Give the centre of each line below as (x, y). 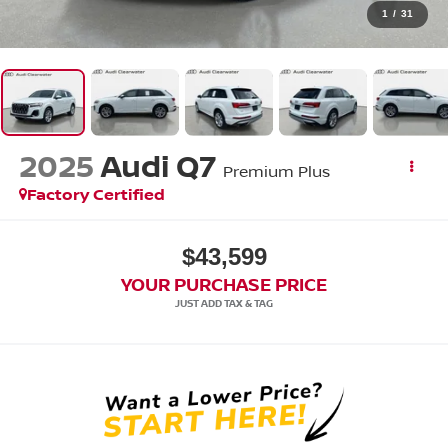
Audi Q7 (158, 166)
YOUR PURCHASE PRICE (224, 283)
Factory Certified (95, 194)
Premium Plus (276, 171)
